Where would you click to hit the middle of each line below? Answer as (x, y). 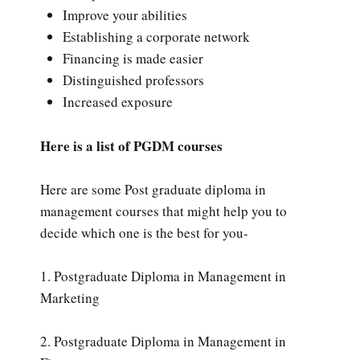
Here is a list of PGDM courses (131, 145)
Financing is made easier (133, 59)
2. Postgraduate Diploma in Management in (163, 342)
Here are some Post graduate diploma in (153, 189)
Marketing (70, 298)
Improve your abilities (125, 15)
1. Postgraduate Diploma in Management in (163, 276)
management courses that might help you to (164, 211)
